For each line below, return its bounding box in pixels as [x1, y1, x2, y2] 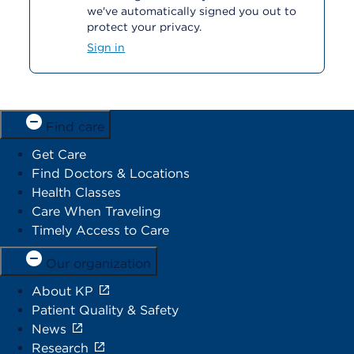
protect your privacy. [87, 21, 202, 33]
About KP [32, 284, 93, 299]
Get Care [32, 147, 86, 162]
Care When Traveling [32, 204, 161, 219]
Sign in [87, 41, 126, 54]
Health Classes [32, 185, 121, 200]
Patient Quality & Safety [32, 303, 179, 318]
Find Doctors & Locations [32, 166, 190, 181]
